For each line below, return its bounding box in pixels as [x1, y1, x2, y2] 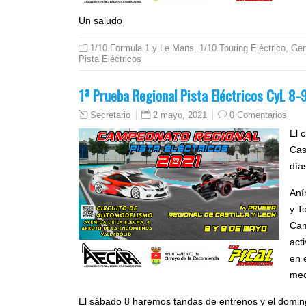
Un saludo [79, 15, 122, 27]
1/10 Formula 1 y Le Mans [90, 43, 194, 54]
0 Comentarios [229, 110, 287, 121]
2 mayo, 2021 [153, 110, 207, 121]
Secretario [90, 111, 130, 121]
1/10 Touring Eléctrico [199, 43, 286, 54]
